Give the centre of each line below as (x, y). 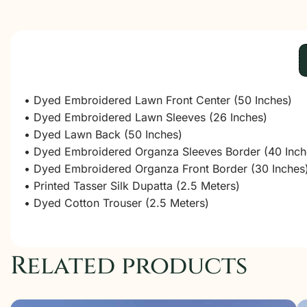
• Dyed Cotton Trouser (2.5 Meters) (116, 203)
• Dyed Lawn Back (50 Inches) (103, 134)
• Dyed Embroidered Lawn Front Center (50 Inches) (158, 100)
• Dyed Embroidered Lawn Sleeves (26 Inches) (146, 117)
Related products (129, 266)
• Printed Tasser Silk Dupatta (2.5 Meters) (132, 186)
